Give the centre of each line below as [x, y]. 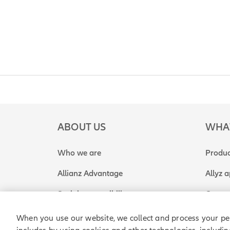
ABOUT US [82, 127]
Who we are [79, 153]
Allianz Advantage [90, 174]
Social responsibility [93, 194]
